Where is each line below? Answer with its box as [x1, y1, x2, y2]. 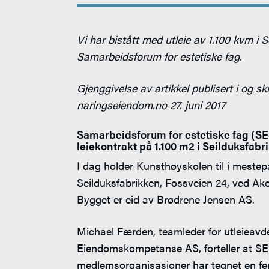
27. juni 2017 [166, 97, 226, 113]
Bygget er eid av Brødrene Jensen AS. [76, 192, 255, 207]
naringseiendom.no [76, 97, 167, 113]
